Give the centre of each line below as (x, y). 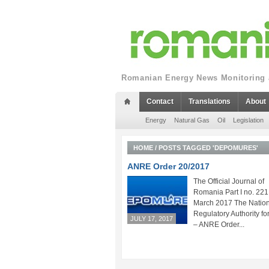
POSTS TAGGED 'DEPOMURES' (208, 148)
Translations (210, 101)
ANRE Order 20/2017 (168, 166)
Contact (160, 101)
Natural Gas (192, 120)
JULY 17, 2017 (152, 219)
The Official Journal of (229, 181)
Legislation (248, 120)
